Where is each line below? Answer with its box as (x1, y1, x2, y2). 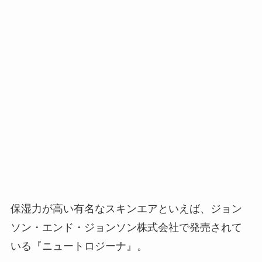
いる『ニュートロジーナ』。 (10, 240, 147, 252)
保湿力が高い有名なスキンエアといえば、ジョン (10, 202, 242, 215)
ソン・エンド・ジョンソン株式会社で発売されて (10, 221, 242, 233)
